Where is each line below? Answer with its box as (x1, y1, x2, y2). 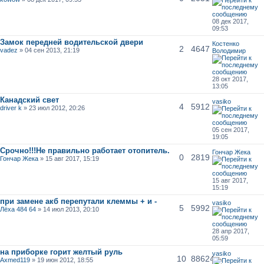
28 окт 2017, (212, 75, 248, 82)
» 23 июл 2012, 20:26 (22, 104, 85, 111)
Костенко (212, 39, 239, 47)
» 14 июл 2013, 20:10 (36, 205, 100, 213)
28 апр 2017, (212, 227, 249, 235)
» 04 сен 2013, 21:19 (18, 46, 80, 54)
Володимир (212, 47, 246, 54)
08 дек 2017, (212, 17, 249, 25)
